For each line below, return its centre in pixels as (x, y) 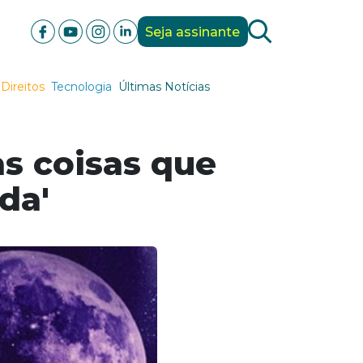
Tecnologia (81, 87)
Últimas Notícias (164, 87)
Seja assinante (193, 32)
